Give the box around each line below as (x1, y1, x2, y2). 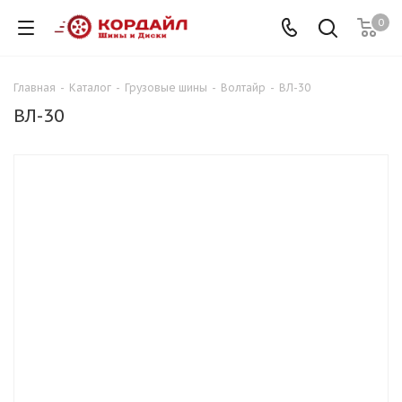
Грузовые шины (125, 81, 207, 94)
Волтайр (221, 81, 266, 94)
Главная (13, 81, 56, 94)
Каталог (69, 81, 111, 94)
